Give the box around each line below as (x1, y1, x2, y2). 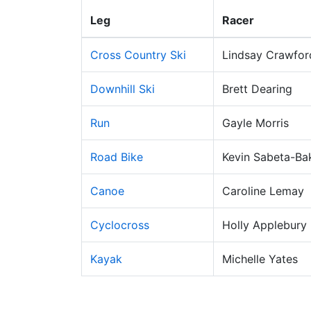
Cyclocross (90, 218, 149, 232)
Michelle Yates (222, 252, 298, 266)
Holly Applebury (222, 218, 307, 232)
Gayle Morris (222, 116, 289, 130)
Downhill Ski (90, 82, 155, 96)
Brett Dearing (222, 82, 292, 96)
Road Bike (90, 150, 143, 164)
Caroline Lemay (222, 184, 304, 198)
